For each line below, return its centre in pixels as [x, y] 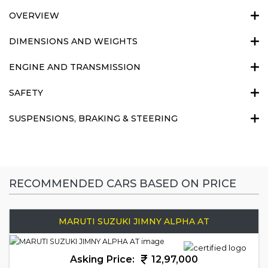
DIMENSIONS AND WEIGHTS [73, 41]
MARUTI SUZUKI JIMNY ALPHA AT [134, 222]
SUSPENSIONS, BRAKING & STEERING [93, 119]
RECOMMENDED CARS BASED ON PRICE [123, 183]
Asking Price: [104, 260]
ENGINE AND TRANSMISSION [75, 67]
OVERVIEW [34, 15]
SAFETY [26, 93]
